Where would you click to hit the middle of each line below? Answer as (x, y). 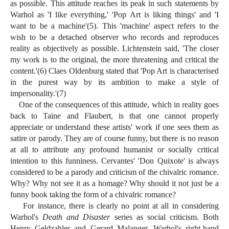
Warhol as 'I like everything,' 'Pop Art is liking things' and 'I (114, 15)
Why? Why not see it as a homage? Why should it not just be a (114, 184)
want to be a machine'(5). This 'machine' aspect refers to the (114, 26)
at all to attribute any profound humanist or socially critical (114, 150)
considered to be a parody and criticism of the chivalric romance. (114, 172)
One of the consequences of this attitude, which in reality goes (114, 105)
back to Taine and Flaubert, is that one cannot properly (114, 116)
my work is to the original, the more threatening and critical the (114, 60)
